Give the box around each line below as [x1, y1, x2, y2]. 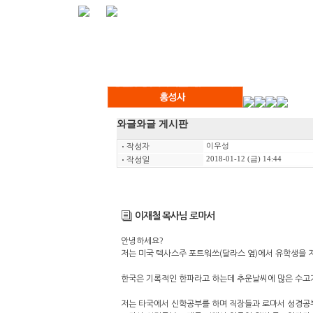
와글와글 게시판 [116, 119, 188, 129]
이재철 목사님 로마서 [132, 210, 214, 221]
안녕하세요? [120, 237, 166, 245]
